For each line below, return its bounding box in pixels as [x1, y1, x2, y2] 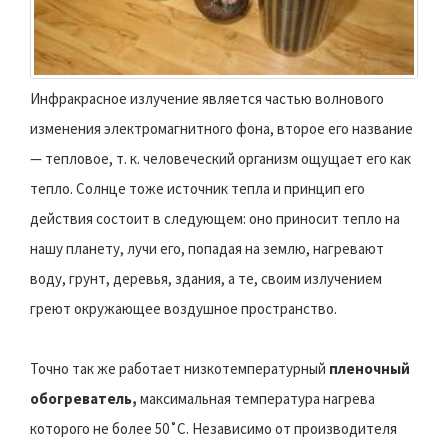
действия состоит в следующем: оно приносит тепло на [30, 209, 400, 229]
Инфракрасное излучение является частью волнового [30, 89, 384, 109]
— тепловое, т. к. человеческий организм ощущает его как [30, 149, 411, 169]
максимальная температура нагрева [137, 389, 375, 409]
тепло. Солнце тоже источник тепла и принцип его [30, 179, 365, 199]
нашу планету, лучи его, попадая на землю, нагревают [30, 239, 384, 259]
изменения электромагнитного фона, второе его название [30, 119, 413, 139]
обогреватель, [30, 389, 137, 409]
